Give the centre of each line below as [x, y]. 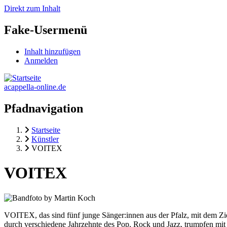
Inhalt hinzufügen [52, 51]
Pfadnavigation [44, 108]
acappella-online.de [35, 87]
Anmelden [41, 60]
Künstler [45, 139]
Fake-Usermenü [46, 30]
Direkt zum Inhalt [32, 8]
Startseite [46, 130]
